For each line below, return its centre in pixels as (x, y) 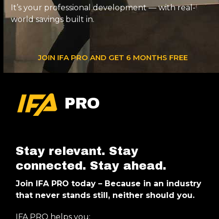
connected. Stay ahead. (91, 166)
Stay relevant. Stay (77, 151)
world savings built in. (53, 19)
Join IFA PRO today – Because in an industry (109, 184)
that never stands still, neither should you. (105, 195)
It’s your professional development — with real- (103, 8)
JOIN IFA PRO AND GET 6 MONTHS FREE (113, 57)
